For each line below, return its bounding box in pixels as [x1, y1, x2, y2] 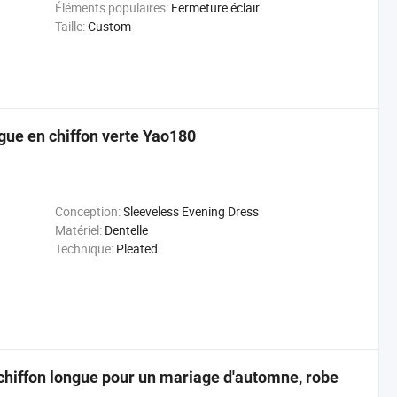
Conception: [54, 203, 121, 220]
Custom [87, 18, 131, 35]
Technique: [54, 240, 113, 257]
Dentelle [104, 222, 148, 238]
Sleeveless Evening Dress [122, 203, 259, 220]
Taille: [54, 18, 85, 35]
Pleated [115, 240, 158, 257]
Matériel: [54, 222, 102, 238]
